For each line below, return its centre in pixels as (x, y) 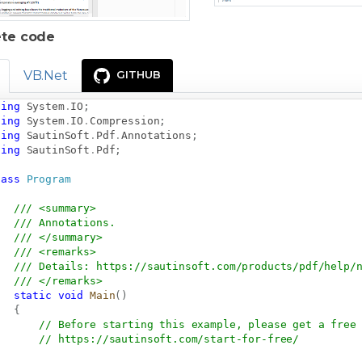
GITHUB (138, 74)
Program (48, 179)
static (32, 295)
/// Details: (55, 266)
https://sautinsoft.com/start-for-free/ (179, 339)
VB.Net (45, 76)
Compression (125, 120)
